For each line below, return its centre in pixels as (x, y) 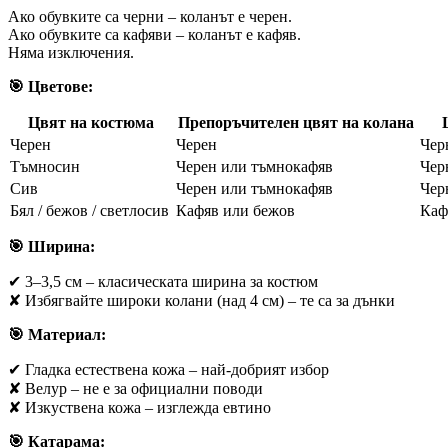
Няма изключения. (71, 52)
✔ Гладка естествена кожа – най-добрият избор (168, 369)
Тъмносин (45, 166)
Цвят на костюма (91, 122)
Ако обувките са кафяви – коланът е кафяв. (154, 34)
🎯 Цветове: (50, 86)
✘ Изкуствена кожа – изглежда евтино (139, 407)
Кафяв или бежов (235, 210)
